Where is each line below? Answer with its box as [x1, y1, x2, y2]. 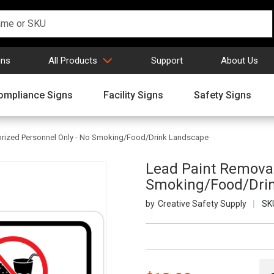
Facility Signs [103, 89, 163, 101]
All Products [48, 54, 97, 66]
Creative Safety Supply [157, 199, 246, 209]
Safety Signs [194, 89, 251, 101]
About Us [221, 54, 258, 66]
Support [151, 54, 183, 66]
